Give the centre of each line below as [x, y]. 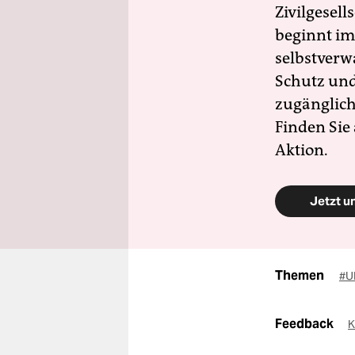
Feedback [305, 324]
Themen [300, 275]
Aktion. [302, 150]
